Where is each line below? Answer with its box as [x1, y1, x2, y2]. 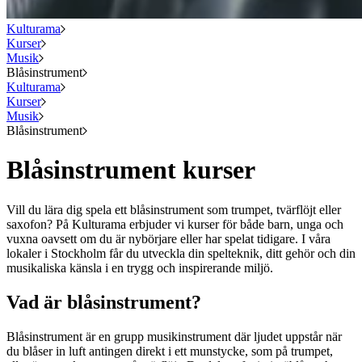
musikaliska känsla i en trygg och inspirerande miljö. [6, 260, 273, 275]
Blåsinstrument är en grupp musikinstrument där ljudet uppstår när [6, 329, 342, 343]
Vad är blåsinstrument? [6, 291, 201, 313]
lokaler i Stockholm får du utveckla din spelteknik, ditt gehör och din [6, 246, 356, 260]
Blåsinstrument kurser [6, 155, 255, 185]
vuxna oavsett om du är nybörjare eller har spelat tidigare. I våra [6, 231, 330, 246]
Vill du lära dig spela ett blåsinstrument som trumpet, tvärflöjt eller [6, 202, 341, 217]
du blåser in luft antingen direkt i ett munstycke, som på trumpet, [6, 343, 333, 358]
